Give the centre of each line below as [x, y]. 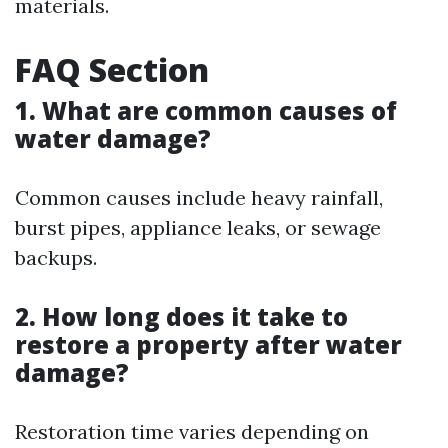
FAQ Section [112, 69]
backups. [56, 257]
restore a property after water [208, 344]
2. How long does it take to [181, 316]
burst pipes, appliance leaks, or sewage [198, 227]
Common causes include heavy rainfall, [199, 197]
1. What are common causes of [206, 110]
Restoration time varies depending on [192, 431]
